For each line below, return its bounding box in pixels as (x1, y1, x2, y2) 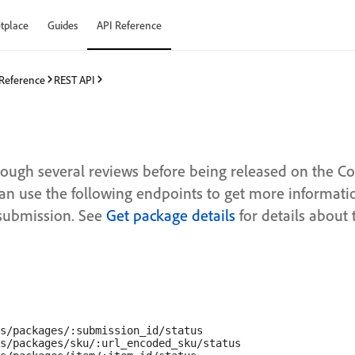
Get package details (106, 205, 235, 225)
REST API (54, 72, 95, 86)
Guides (48, 18, 78, 32)
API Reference (97, 18, 162, 32)
